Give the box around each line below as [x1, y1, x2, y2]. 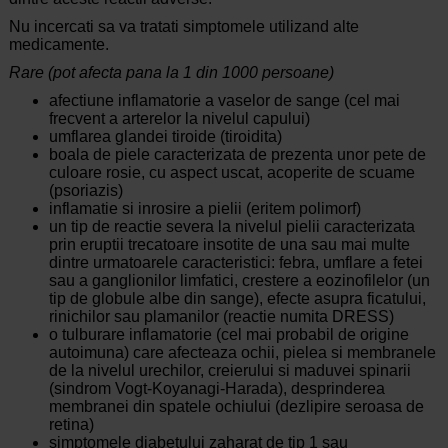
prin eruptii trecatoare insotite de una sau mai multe [48, 236, 410, 254]
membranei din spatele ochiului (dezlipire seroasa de [48, 398, 424, 416]
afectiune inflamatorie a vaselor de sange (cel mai [48, 92, 400, 110]
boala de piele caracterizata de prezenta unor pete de [48, 146, 426, 164]
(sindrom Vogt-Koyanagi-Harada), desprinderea [48, 380, 385, 398]
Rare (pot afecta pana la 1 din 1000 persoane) [8, 64, 334, 82]
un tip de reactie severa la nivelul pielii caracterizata [48, 218, 415, 236]
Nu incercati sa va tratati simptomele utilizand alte [8, 18, 359, 36]
